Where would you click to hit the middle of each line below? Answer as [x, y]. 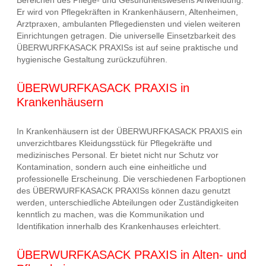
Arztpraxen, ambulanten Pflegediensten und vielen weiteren [129, 23]
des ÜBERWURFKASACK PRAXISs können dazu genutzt [123, 190]
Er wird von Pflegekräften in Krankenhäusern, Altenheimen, [127, 12]
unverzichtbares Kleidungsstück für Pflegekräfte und [114, 143]
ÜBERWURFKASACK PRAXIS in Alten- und [132, 255]
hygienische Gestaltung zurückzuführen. [92, 59]
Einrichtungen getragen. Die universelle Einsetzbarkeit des [126, 35]
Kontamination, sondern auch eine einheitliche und [112, 167]
